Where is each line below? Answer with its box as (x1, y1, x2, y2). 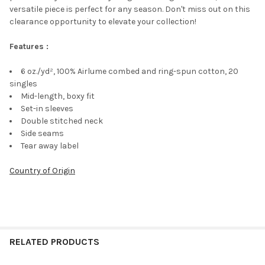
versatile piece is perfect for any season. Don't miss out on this (9, 4, 250, 15)
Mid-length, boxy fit (21, 91, 95, 102)
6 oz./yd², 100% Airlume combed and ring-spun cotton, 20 (21, 66, 238, 77)
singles (9, 79, 37, 89)
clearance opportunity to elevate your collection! (9, 17, 196, 27)
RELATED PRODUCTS (9, 236, 99, 248)
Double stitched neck (21, 116, 103, 127)
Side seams (21, 128, 64, 139)
